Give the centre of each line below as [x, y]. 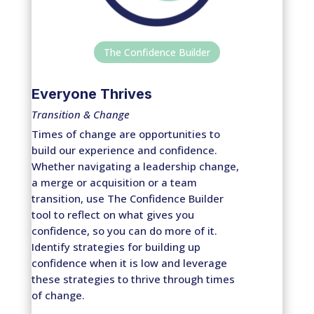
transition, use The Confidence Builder [127, 199]
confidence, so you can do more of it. [124, 231]
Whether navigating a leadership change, [135, 166]
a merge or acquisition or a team [114, 183]
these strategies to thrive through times [133, 279]
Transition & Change [80, 115]
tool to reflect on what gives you [112, 215]
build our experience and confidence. [124, 150]
